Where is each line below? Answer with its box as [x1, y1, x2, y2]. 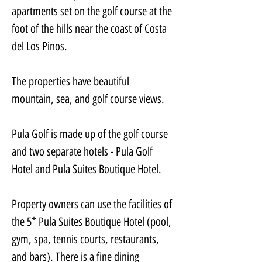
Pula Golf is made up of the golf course [12, 127, 170, 141]
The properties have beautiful [12, 74, 132, 88]
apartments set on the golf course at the [12, 4, 174, 18]
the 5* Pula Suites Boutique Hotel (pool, [12, 215, 174, 229]
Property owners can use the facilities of [12, 197, 174, 211]
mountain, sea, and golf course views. [12, 92, 164, 106]
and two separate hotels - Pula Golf [12, 144, 155, 158]
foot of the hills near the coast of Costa [12, 22, 169, 36]
